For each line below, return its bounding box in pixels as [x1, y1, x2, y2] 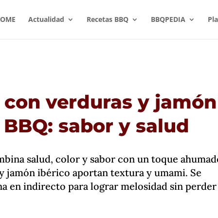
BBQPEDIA [150, 15, 185, 24]
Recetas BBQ [86, 15, 128, 24]
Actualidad [28, 15, 64, 24]
